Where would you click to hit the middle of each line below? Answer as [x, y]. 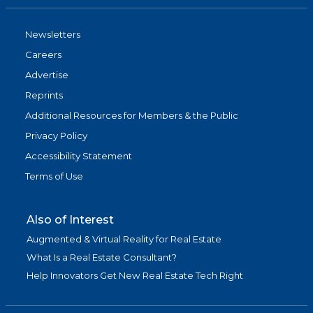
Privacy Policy [56, 136]
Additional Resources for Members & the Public [132, 116]
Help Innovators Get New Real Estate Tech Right [135, 276]
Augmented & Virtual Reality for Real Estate [124, 239]
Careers [43, 55]
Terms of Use [54, 176]
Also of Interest [70, 220]
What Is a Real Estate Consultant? [102, 257]
